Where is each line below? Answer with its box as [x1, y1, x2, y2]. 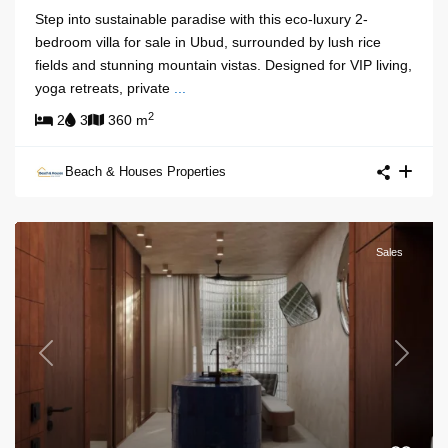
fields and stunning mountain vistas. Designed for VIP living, [35, 57, 412, 74]
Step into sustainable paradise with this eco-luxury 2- [35, 11, 368, 28]
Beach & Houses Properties [65, 164, 226, 180]
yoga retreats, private [35, 80, 174, 97]
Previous [44, 353, 100, 370]
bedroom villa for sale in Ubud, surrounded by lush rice [35, 34, 381, 51]
